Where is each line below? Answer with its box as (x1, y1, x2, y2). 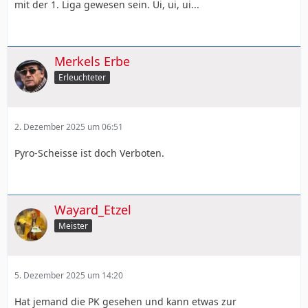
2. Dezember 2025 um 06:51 (14, 120, 123, 133)
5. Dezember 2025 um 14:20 (14, 269, 123, 281)
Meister (58, 219, 88, 232)
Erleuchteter (58, 71, 106, 83)
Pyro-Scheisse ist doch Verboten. (14, 146, 164, 159)
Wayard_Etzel (54, 201, 131, 218)
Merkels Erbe (54, 53, 130, 69)
